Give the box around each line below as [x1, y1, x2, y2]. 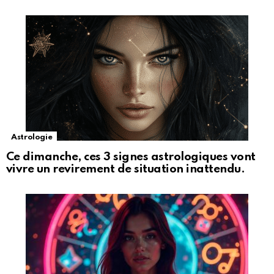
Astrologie [11, 133, 53, 142]
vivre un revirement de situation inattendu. [6, 163, 245, 176]
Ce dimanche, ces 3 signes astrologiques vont [6, 151, 256, 163]
